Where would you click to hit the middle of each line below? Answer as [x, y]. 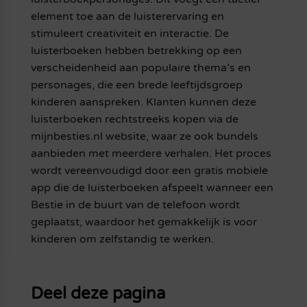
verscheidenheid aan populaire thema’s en [140, 68]
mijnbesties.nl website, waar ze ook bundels [144, 137]
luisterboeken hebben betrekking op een [136, 51]
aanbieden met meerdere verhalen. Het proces [151, 154]
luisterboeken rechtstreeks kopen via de [134, 120]
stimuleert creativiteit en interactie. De [130, 34]
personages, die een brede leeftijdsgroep [136, 85]
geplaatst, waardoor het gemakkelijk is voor [144, 222]
